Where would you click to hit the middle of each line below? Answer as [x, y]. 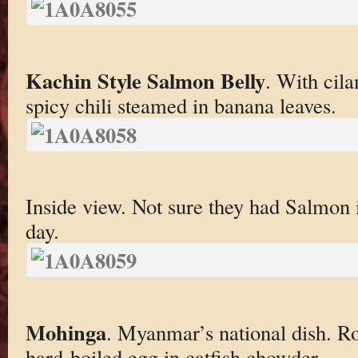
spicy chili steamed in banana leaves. [181, 105]
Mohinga [66, 332]
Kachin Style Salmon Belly [145, 80]
